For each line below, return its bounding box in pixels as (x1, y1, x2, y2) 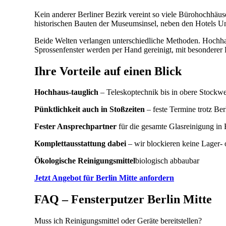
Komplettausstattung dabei (34, 139, 126, 148)
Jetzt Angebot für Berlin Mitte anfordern (34, 174, 174, 183)
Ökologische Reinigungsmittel (34, 156, 135, 165)
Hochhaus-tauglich (34, 88, 98, 97)
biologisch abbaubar (135, 156, 199, 165)
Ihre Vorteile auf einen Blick (34, 64, 182, 78)
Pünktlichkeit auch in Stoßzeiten (34, 105, 145, 114)
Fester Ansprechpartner (34, 122, 117, 131)
